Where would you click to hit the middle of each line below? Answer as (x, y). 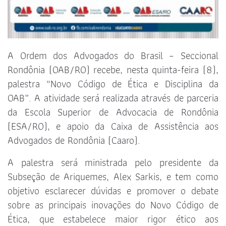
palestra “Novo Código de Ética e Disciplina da (113, 84)
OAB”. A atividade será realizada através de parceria (113, 98)
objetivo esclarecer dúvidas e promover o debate (113, 191)
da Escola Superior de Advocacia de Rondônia (113, 112)
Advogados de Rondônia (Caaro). (74, 140)
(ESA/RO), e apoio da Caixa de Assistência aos (113, 126)
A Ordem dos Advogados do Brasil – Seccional (113, 56)
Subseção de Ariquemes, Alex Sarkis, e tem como (113, 177)
